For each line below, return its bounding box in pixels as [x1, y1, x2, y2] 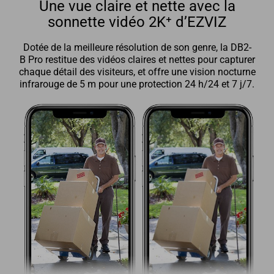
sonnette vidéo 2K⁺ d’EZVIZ [48, 13, 226, 31]
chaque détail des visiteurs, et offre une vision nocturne [18, 67, 256, 78]
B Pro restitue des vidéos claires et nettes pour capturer [19, 54, 255, 66]
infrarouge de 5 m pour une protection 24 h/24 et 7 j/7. [20, 79, 254, 91]
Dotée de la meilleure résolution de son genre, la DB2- [23, 42, 251, 54]
